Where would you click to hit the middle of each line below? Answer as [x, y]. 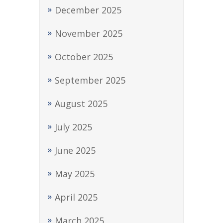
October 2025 [84, 57]
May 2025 [75, 174]
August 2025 [81, 104]
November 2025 [89, 33]
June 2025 [75, 150]
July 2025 [73, 127]
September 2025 [90, 80]
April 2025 [76, 197]
